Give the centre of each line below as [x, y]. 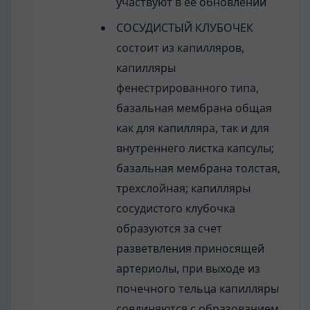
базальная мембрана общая [194, 108]
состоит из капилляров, [180, 47]
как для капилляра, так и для [192, 128]
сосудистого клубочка [175, 208]
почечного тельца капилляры [197, 288]
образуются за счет [169, 228]
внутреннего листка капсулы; [195, 148]
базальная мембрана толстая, [198, 168]
